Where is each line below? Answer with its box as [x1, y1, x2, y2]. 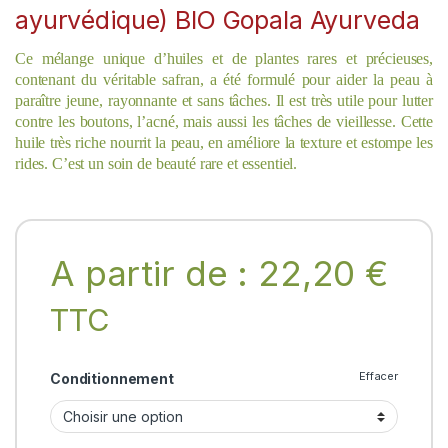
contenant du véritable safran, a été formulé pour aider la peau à [15, 71, 433, 89]
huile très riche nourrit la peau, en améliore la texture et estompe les [15, 134, 433, 152]
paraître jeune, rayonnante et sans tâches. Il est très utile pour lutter [15, 92, 433, 110]
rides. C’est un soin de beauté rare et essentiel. [15, 155, 298, 173]
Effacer [358, 369, 398, 384]
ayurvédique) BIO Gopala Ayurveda [15, 5, 420, 36]
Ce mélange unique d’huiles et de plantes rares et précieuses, [15, 50, 433, 68]
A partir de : [49, 252, 259, 295]
